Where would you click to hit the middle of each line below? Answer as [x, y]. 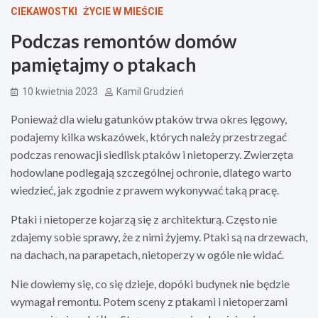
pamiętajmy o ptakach [103, 64]
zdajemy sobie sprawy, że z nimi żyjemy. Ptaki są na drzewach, [159, 236]
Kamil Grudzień [150, 91]
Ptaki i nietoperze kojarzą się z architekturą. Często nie [144, 219]
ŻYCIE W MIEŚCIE [123, 11]
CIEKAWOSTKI [44, 11]
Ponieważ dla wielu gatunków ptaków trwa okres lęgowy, [149, 119]
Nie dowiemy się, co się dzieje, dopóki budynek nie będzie [150, 283]
